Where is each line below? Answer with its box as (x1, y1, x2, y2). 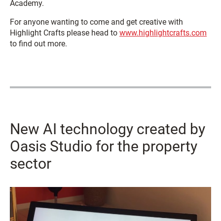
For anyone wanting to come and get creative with (10, 17, 183, 27)
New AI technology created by (10, 120, 205, 138)
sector (10, 154, 51, 172)
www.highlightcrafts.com (119, 28, 207, 37)
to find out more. (10, 38, 67, 48)
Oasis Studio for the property (10, 137, 197, 155)
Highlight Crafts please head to (10, 28, 119, 37)
